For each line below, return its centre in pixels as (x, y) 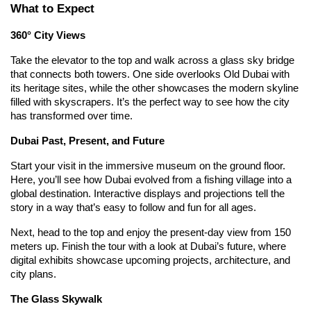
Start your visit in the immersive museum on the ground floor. (148, 166)
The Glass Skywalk (56, 299)
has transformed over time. (72, 116)
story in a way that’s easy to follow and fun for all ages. (133, 207)
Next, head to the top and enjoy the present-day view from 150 (151, 232)
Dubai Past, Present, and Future (87, 141)
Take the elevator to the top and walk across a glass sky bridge (152, 60)
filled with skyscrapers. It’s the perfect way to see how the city (150, 102)
